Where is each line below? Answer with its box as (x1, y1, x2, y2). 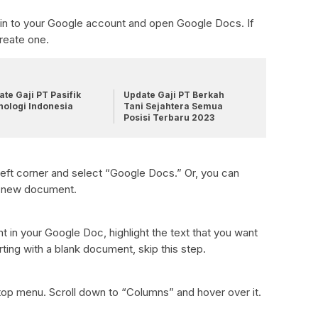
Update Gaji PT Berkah (123, 89, 224, 100)
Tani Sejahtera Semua (123, 101, 223, 111)
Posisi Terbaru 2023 (123, 112, 214, 123)
